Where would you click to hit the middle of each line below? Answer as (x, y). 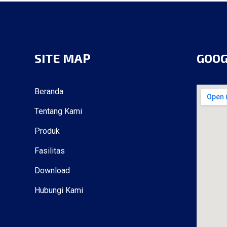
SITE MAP (62, 58)
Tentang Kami (58, 111)
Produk (47, 131)
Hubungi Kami (59, 191)
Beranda (49, 92)
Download (52, 171)
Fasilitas (49, 151)
